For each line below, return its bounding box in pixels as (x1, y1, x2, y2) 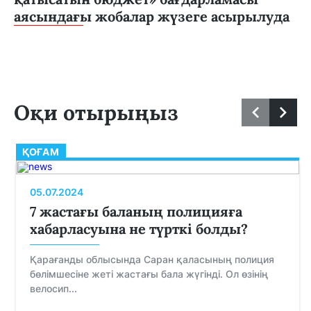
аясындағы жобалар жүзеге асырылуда (14, 8, 289, 26)
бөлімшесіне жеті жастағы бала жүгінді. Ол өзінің (30, 268, 268, 280)
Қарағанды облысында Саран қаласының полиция (30, 253, 274, 266)
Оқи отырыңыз (14, 99, 178, 126)
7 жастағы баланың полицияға (30, 203, 242, 221)
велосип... (30, 283, 77, 295)
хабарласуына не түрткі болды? (30, 220, 248, 238)
